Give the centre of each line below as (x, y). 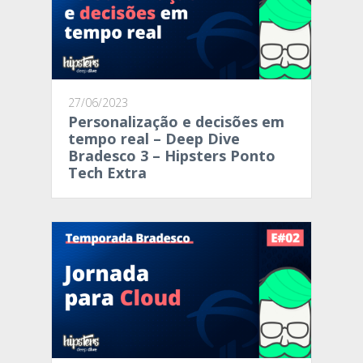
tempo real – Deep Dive (154, 139)
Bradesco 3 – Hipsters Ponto (172, 156)
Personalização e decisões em (176, 122)
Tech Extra (107, 173)
